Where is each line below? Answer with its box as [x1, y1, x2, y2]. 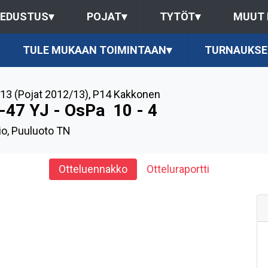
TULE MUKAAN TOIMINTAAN [23, 44, 166, 56]
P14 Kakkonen [92, 88, 160, 100]
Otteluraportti [147, 163, 209, 175]
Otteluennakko [59, 163, 127, 175]
